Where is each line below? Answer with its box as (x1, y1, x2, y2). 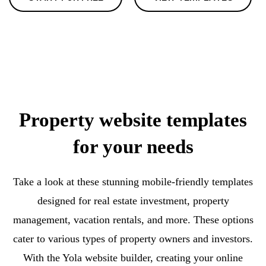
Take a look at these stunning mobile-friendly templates (13, 176, 253, 188)
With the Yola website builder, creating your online (23, 252, 243, 264)
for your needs (72, 136, 194, 157)
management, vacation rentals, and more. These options (12, 214, 254, 226)
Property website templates (19, 109, 247, 131)
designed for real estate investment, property (37, 195, 229, 207)
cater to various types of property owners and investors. (13, 233, 253, 245)
